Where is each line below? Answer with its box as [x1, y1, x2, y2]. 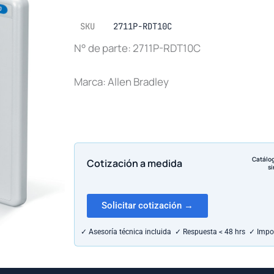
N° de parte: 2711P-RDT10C [74, 40, 201, 55]
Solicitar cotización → [102, 200, 193, 212]
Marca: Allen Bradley [74, 75, 169, 89]
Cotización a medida [87, 156, 182, 170]
